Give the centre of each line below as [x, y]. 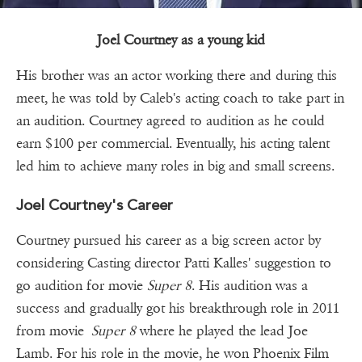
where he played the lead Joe [222, 331]
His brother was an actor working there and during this [177, 76]
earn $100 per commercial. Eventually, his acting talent [173, 144]
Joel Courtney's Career [95, 205]
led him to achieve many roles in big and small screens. [175, 166]
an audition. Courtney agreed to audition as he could [170, 121]
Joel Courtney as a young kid [181, 40]
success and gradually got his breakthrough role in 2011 [178, 309]
